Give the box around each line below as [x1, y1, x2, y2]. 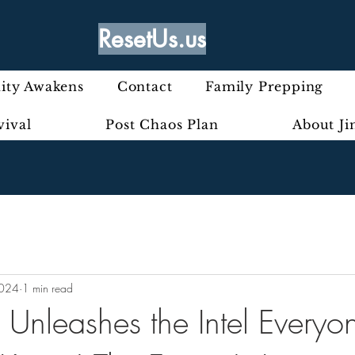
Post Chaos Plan [105, 116, 219, 132]
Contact [116, 78, 173, 94]
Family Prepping [205, 78, 324, 94]
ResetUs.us [98, 23, 206, 55]
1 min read [22, 280, 73, 296]
